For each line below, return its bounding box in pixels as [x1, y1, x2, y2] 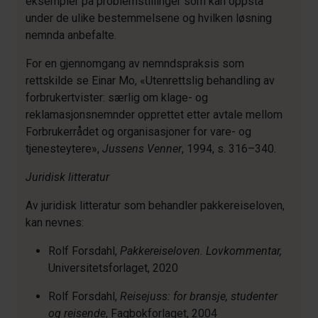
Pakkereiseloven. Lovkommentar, [120, 244, 282, 258]
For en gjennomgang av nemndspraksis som [26, 57, 244, 70]
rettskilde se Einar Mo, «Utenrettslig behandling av [26, 74, 275, 87]
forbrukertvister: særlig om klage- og [26, 91, 208, 104]
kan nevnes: [26, 216, 84, 229]
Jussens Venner [102, 142, 182, 155]
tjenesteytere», [26, 142, 102, 155]
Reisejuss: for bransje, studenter [120, 290, 278, 303]
